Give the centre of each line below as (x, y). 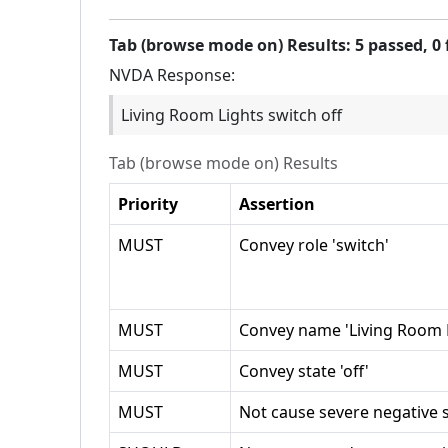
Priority (148, 204)
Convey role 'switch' (314, 245)
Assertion (277, 204)
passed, (398, 45)
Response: (194, 75)
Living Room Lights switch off (231, 115)
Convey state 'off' (304, 371)
